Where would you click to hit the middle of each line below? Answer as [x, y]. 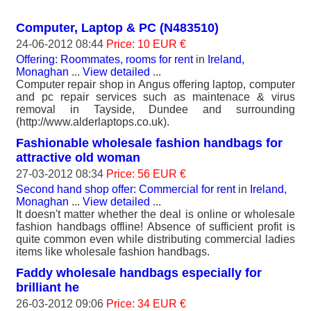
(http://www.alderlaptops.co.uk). [93, 121]
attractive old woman [78, 157]
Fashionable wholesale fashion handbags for [149, 143]
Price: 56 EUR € [146, 174]
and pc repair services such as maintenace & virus [155, 96]
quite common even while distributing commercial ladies [155, 239]
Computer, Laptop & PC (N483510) [117, 27]
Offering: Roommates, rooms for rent [104, 59]
